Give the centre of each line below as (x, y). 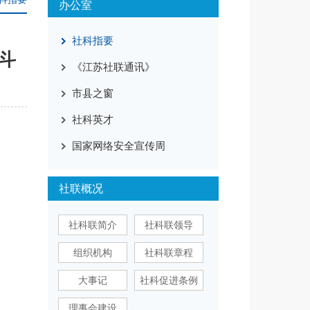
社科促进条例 (168, 280)
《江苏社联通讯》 (113, 67)
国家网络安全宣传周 (118, 146)
